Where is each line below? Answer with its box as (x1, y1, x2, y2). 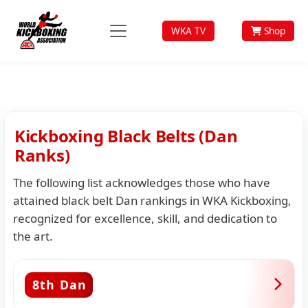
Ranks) (14, 144, 70, 167)
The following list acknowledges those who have (12, 174, 270, 190)
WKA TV (170, 24, 206, 37)
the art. (12, 228, 53, 244)
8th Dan (32, 276, 87, 294)
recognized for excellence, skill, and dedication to (12, 210, 277, 226)
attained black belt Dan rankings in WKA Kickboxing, (12, 192, 291, 208)
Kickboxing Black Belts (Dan (14, 124, 238, 148)
